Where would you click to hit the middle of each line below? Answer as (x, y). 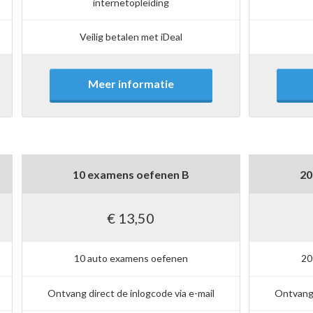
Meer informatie (131, 84)
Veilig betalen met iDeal (131, 37)
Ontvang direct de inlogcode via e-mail (131, 293)
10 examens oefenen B (131, 174)
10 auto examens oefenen (131, 259)
